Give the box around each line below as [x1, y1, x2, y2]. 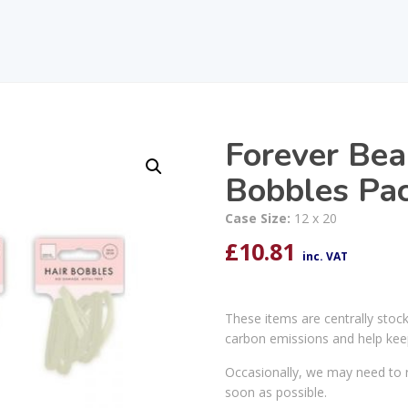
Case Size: [224, 209, 294, 227]
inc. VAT [301, 248, 348, 264]
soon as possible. [224, 382, 327, 401]
